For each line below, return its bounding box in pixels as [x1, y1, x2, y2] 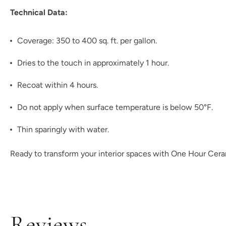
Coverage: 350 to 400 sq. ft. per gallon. [17, 36, 157, 45]
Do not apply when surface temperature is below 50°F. [17, 102, 213, 112]
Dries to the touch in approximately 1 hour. [17, 58, 169, 68]
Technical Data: [10, 8, 68, 17]
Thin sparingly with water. [17, 125, 109, 134]
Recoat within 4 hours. [17, 80, 98, 90]
